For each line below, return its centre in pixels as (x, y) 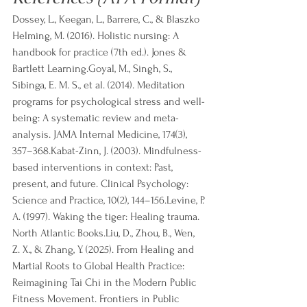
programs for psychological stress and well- (109, 102)
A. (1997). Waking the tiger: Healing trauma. (107, 217)
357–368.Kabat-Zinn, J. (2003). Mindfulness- (107, 151)
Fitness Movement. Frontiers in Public (97, 299)
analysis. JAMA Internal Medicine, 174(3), (101, 135)
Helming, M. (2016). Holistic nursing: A (97, 36)
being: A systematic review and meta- (96, 118)
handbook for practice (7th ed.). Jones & (101, 52)
